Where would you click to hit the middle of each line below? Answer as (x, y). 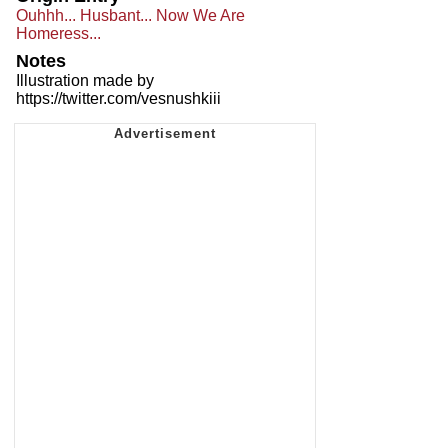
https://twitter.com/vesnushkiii (118, 98)
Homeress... (58, 33)
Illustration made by (85, 80)
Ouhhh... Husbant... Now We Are (130, 15)
